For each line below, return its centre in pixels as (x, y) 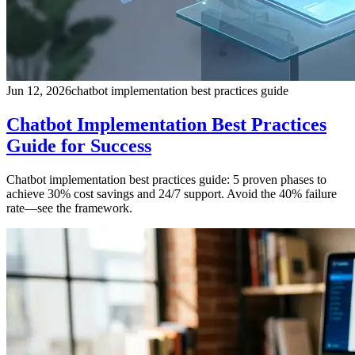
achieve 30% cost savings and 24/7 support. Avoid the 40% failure (172, 193)
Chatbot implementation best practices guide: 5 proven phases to (166, 179)
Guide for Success (79, 145)
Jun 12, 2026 (39, 90)
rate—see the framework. (69, 208)
